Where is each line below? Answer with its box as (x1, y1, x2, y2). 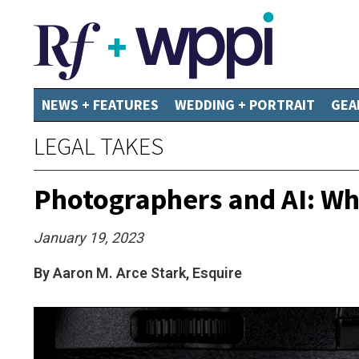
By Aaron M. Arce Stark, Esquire (34, 264, 242, 281)
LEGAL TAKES (34, 131, 163, 161)
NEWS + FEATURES (42, 95, 159, 114)
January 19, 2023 (34, 229, 143, 246)
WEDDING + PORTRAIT (175, 95, 315, 114)
